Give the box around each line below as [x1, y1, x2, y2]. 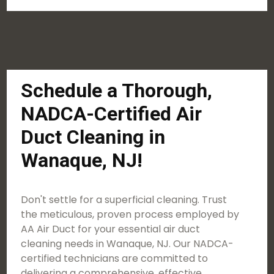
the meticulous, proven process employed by [21, 207, 240, 221]
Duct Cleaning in [21, 125, 166, 149]
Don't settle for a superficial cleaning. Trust [21, 193, 228, 207]
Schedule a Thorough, [21, 79, 213, 102]
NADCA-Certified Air [21, 102, 202, 125]
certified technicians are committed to [21, 251, 209, 265]
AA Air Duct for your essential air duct [21, 222, 201, 236]
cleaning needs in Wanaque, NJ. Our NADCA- [21, 237, 234, 251]
